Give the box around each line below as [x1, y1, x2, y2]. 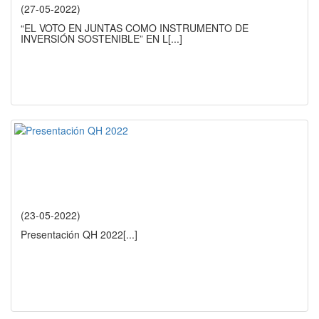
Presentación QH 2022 [21, 227, 123, 242]
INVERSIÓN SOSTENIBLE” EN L [21, 31, 168, 46]
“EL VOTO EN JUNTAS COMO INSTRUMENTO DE [21, 21, 249, 36]
